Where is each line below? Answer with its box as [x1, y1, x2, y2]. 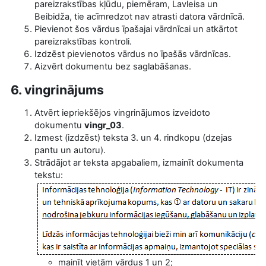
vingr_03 [84, 119, 122, 131]
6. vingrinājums [11, 81, 104, 97]
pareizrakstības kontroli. [34, 36, 132, 47]
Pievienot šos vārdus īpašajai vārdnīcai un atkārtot [34, 23, 237, 34]
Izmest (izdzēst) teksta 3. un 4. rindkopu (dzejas [34, 132, 232, 143]
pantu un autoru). [34, 144, 106, 156]
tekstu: [34, 169, 63, 180]
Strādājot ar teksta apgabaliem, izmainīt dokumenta [34, 157, 243, 168]
